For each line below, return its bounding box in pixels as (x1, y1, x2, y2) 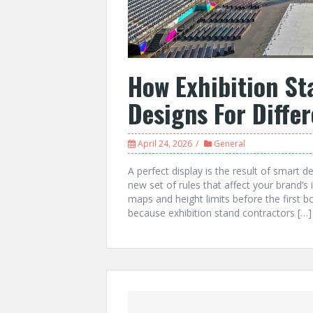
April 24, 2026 (138, 137, 192, 150)
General (214, 137, 245, 150)
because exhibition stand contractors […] (128, 205, 312, 219)
